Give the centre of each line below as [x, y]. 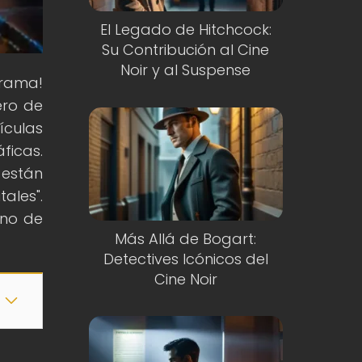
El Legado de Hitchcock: [185, 30]
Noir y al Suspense [186, 70]
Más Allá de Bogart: [186, 238]
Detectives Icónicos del [185, 259]
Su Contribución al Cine [186, 50]
